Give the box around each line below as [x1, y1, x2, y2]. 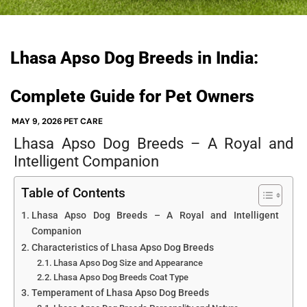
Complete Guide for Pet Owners [10, 86, 254, 106]
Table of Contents [21, 185, 125, 201]
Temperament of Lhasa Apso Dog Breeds [31, 287, 209, 299]
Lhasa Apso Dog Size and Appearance [53, 258, 204, 269]
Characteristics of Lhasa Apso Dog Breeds [31, 242, 214, 254]
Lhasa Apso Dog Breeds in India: [10, 48, 258, 68]
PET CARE [64, 116, 103, 127]
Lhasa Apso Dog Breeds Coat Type [53, 272, 189, 283]
